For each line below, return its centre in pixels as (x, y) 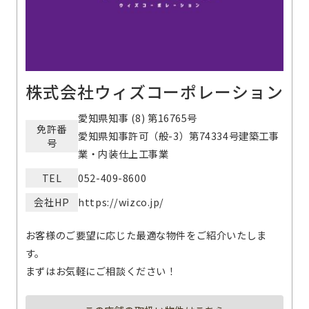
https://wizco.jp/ (121, 202)
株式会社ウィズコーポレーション (154, 92)
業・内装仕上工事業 (123, 154)
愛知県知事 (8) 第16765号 (138, 118)
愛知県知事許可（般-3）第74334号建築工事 (179, 136)
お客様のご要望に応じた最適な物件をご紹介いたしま (146, 235)
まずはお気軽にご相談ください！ (101, 271)
